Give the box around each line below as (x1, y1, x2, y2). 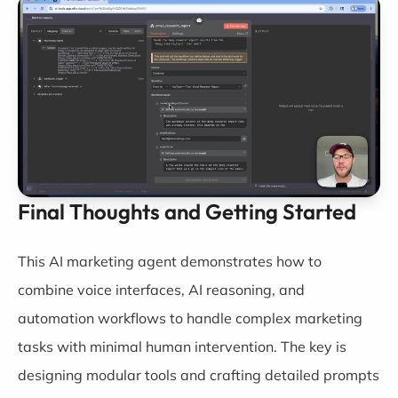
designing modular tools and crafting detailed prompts (18, 365, 379, 384)
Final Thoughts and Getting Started (18, 197, 356, 225)
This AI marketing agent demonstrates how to (18, 251, 322, 270)
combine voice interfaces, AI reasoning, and (18, 280, 305, 298)
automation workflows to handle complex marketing (18, 308, 362, 327)
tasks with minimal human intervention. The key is (18, 337, 346, 355)
